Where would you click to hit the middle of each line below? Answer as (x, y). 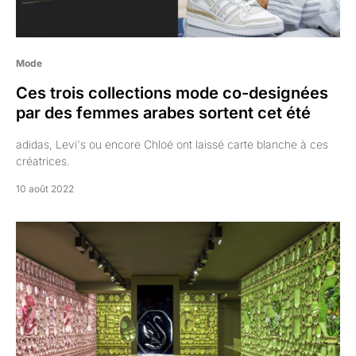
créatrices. (43, 161)
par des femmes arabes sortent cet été (163, 113)
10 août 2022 (45, 189)
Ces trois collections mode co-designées (172, 93)
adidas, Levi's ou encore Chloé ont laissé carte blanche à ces (172, 145)
